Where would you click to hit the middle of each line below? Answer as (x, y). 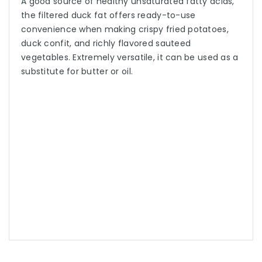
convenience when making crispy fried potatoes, (125, 30)
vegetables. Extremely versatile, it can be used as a (130, 58)
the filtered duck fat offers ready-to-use (108, 15)
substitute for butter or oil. (77, 72)
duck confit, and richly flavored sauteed (106, 44)
